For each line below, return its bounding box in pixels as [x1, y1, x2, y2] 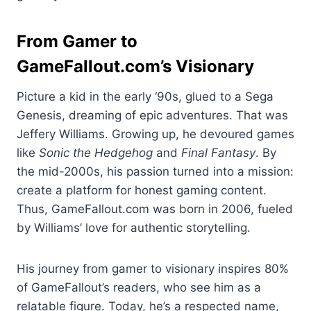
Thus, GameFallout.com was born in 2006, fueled [17, 202, 293, 217]
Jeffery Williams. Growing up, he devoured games [17, 127, 294, 142]
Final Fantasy [181, 146, 255, 160]
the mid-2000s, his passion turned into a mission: [17, 165, 294, 179]
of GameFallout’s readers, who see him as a [17, 280, 261, 295]
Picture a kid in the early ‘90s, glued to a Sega [17, 90, 274, 104]
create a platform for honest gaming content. [17, 183, 267, 198]
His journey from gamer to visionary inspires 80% [17, 262, 289, 276]
